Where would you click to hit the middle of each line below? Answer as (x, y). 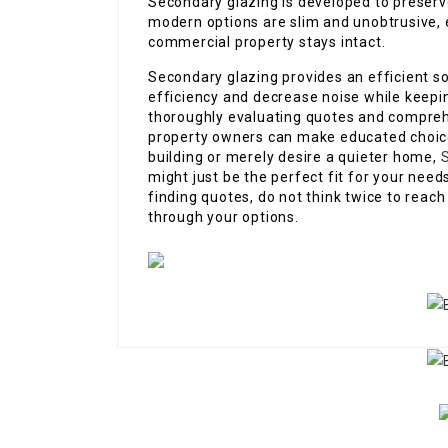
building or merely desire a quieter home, (294, 157)
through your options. (223, 217)
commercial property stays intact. (267, 42)
